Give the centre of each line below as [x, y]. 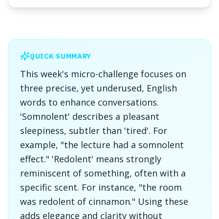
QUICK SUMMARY [61, 56]
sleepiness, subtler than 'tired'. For [94, 131]
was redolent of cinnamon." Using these [104, 201]
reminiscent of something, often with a [103, 173]
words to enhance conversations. [89, 102]
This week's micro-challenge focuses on [103, 74]
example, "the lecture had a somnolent [102, 145]
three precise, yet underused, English [99, 88]
